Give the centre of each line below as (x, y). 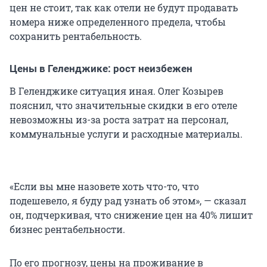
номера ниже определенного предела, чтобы (118, 22)
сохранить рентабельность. (76, 36)
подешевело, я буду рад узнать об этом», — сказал (128, 201)
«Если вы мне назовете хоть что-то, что (104, 187)
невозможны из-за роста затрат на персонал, (119, 120)
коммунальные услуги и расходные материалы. (126, 134)
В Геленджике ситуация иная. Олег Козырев (117, 91)
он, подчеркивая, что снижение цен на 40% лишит (131, 215)
